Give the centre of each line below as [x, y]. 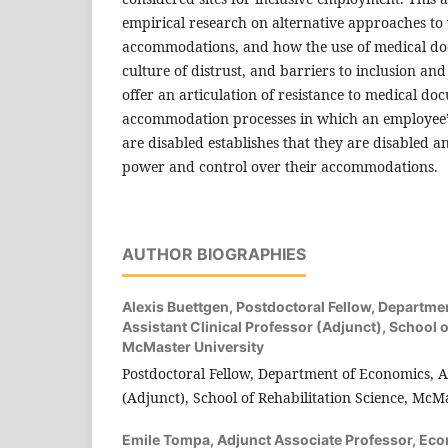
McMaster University [193, 346]
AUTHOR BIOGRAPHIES [214, 253]
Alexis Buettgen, [179, 306]
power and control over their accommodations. [280, 166]
